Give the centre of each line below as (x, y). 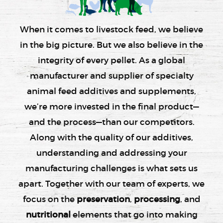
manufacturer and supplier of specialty (111, 76)
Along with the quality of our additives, (111, 138)
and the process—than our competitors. (111, 122)
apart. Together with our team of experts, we (111, 184)
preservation (103, 199)
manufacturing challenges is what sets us (111, 168)
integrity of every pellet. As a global (111, 60)
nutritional (48, 215)
